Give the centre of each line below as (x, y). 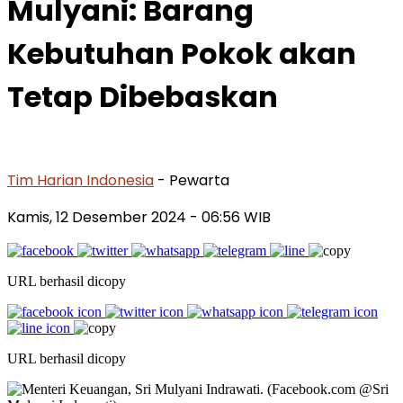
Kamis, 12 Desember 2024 (99, 217)
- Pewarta (193, 180)
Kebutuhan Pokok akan (182, 54)
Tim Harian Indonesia (81, 180)
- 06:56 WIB (230, 217)
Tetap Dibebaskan (143, 97)
